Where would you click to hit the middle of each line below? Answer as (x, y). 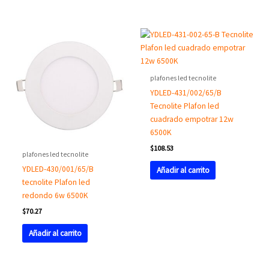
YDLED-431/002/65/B (186, 93)
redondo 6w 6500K (56, 196)
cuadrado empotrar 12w (192, 119)
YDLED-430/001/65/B (58, 169)
